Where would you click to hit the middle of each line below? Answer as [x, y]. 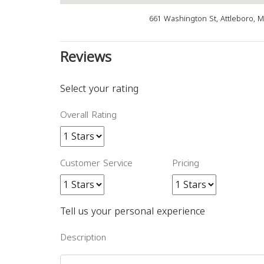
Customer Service [96, 164]
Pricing [186, 164]
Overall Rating [88, 115]
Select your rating [99, 89]
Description [83, 238]
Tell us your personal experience [133, 212]
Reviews [86, 57]
